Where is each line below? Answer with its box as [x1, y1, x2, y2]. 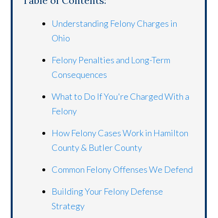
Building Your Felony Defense [52, 186, 163, 197]
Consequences [52, 69, 108, 80]
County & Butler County [52, 142, 143, 153]
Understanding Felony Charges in [52, 18, 178, 29]
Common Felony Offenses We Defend [52, 164, 193, 175]
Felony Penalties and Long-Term [52, 54, 171, 66]
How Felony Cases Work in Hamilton [52, 127, 189, 139]
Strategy [52, 200, 85, 212]
